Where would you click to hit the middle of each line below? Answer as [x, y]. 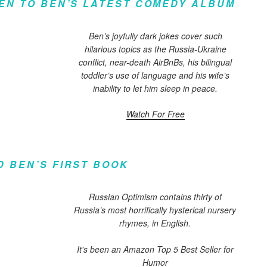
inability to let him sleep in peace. [156, 88]
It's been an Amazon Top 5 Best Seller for [155, 249]
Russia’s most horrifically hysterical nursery [155, 210]
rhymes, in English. [155, 223]
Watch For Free [155, 114]
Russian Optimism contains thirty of [155, 197]
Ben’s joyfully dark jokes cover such [155, 36]
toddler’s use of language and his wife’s [156, 75]
